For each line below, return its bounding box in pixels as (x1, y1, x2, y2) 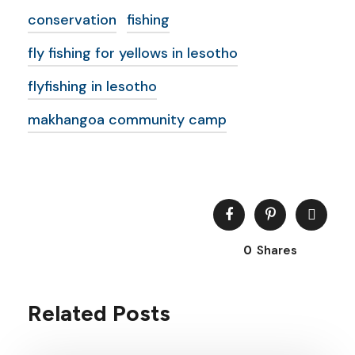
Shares (257, 242, 297, 258)
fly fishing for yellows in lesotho (28, 44, 238, 63)
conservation (28, 10, 116, 29)
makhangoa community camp (28, 110, 227, 129)
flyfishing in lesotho (28, 77, 157, 96)
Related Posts (28, 300, 170, 326)
